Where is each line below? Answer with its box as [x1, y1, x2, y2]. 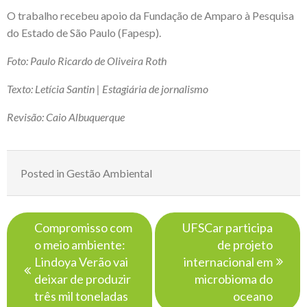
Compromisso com [34, 219, 132, 235]
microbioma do [195, 271, 273, 286]
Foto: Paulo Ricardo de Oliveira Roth [7, 53, 167, 67]
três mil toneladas [34, 288, 128, 304]
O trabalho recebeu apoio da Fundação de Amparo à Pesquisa [7, 8, 294, 22]
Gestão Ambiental [66, 166, 152, 180]
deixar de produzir [34, 271, 131, 286]
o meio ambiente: [34, 236, 125, 252]
